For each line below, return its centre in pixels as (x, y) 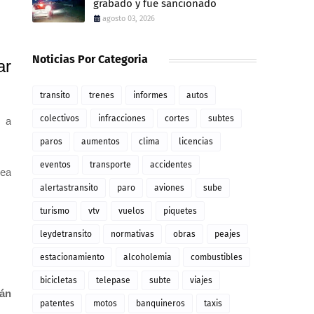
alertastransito (69, 188)
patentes (57, 303)
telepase (113, 280)
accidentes (171, 165)
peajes (227, 234)
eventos (55, 165)
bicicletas (59, 280)
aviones (169, 188)
